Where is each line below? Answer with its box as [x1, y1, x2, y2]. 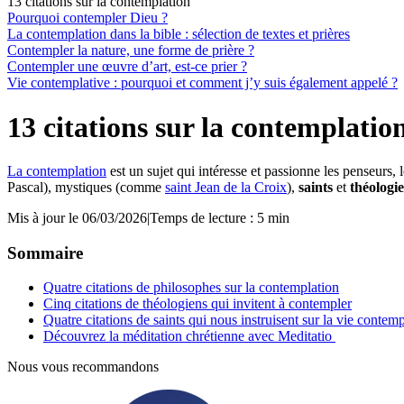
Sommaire [7, 243, 83, 262]
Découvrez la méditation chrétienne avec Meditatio [43, 328, 335, 344]
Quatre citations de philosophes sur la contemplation [43, 280, 339, 296]
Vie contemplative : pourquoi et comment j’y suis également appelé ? [7, 75, 398, 91]
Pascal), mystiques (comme [7, 179, 165, 195]
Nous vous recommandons [7, 359, 159, 375]
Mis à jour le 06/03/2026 [7, 209, 147, 225]
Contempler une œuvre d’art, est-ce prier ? [7, 59, 247, 75]
